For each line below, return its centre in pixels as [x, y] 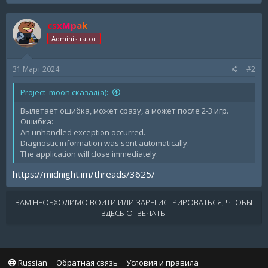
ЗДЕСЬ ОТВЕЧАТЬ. [134, 213]
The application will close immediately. [89, 154]
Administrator [74, 38]
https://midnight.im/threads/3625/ [84, 174]
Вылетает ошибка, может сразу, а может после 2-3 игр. [124, 111]
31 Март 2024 [36, 69]
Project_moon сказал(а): [64, 92]
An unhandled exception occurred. [83, 132]
